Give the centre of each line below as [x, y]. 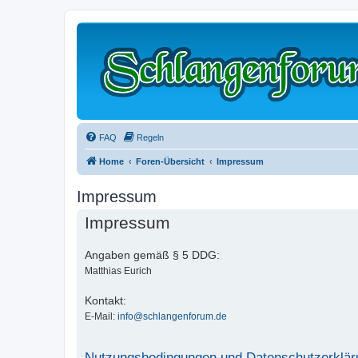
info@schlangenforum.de [172, 316]
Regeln [150, 137]
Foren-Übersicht [170, 161]
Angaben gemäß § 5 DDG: [152, 255]
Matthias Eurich [118, 271]
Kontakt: [105, 300]
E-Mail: [101, 316]
